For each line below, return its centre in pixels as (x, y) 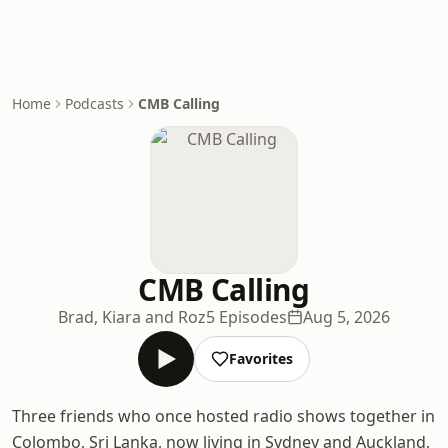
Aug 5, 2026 (346, 317)
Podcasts (94, 103)
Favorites (261, 358)
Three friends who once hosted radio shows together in (223, 416)
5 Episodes (246, 317)
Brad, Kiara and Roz (132, 317)
